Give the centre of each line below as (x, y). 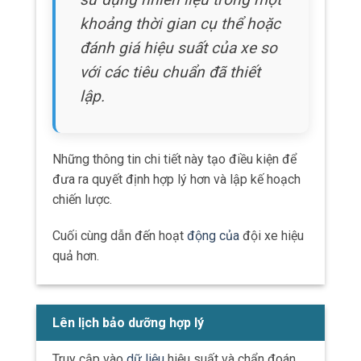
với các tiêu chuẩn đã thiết (170, 72)
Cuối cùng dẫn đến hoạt (120, 236)
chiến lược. (82, 199)
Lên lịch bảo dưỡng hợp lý (128, 323)
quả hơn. (76, 256)
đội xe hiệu (272, 236)
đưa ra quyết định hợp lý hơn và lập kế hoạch (176, 179)
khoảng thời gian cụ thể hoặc (180, 23)
